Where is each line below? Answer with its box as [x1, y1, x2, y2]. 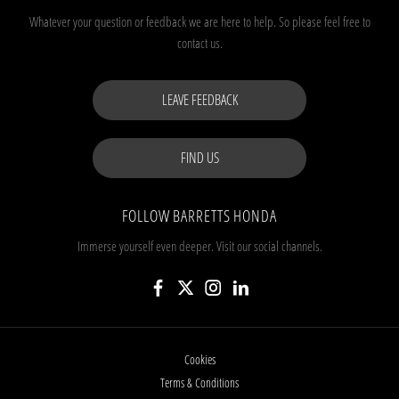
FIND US [180, 147, 219, 167]
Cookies [183, 350, 216, 368]
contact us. [176, 33, 223, 52]
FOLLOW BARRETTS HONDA [122, 204, 277, 226]
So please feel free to [278, 12, 370, 30]
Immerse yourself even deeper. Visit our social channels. [77, 236, 322, 255]
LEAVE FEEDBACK [161, 89, 238, 110]
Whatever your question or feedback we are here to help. [28, 12, 279, 30]
